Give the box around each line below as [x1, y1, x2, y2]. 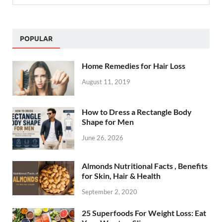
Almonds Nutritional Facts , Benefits [82, 161, 208, 170]
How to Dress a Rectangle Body [82, 107, 192, 116]
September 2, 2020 [82, 187, 137, 196]
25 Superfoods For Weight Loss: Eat [82, 208, 206, 218]
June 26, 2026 [82, 133, 123, 142]
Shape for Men [82, 116, 134, 126]
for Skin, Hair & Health [82, 170, 161, 180]
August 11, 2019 [82, 78, 130, 86]
